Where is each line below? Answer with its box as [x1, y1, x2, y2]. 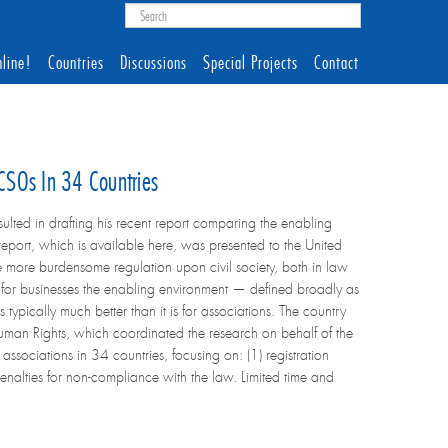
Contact [314, 52, 359, 73]
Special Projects [203, 52, 298, 73]
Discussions [120, 52, 187, 73]
